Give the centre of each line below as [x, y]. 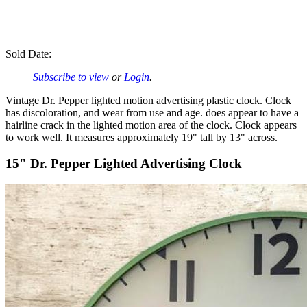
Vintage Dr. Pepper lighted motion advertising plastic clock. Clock [148, 100]
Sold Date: [28, 53]
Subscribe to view [71, 77]
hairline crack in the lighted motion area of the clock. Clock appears [151, 125]
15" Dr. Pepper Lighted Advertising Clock [124, 164]
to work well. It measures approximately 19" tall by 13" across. [142, 137]
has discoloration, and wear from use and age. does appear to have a [152, 112]
